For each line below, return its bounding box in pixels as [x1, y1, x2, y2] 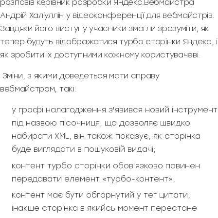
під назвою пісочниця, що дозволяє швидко [12, 118, 190, 128]
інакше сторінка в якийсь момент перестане [12, 203, 197, 213]
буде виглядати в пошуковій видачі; [12, 145, 156, 154]
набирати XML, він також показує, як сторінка [12, 131, 200, 141]
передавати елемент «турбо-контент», [12, 174, 175, 183]
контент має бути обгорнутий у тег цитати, [12, 190, 190, 200]
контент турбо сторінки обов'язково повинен [12, 161, 200, 170]
